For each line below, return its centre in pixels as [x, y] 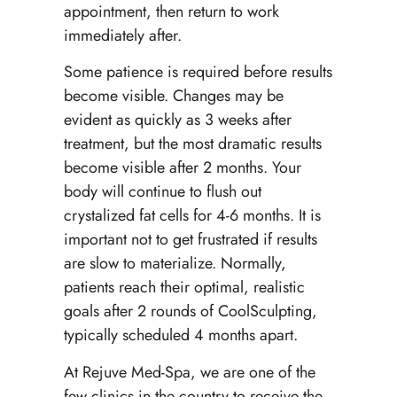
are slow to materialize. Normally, [175, 264]
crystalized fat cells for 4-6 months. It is [192, 216]
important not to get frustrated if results [190, 240]
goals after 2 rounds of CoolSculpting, [190, 311]
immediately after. [122, 35]
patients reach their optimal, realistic [184, 288]
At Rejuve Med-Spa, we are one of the [189, 372]
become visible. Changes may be [173, 96]
